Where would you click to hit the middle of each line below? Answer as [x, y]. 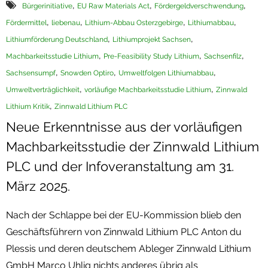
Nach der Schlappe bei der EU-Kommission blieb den [124, 215]
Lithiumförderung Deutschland [57, 39]
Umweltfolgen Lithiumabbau [166, 73]
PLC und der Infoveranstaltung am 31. [120, 166]
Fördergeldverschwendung [199, 6]
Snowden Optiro [87, 73]
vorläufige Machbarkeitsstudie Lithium [148, 89]
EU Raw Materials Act [113, 6]
